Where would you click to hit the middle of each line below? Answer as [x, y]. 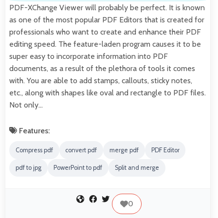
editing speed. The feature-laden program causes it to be [105, 44]
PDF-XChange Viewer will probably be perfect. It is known [107, 8]
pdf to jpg [28, 168]
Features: [34, 131]
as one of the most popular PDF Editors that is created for [107, 20]
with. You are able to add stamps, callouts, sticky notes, [101, 81]
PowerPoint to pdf [78, 168]
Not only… [26, 105]
